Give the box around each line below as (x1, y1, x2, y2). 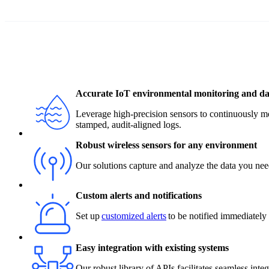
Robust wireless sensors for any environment (76, 140, 257, 151)
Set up (76, 211, 101, 222)
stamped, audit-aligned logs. (76, 119, 181, 130)
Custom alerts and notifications (76, 190, 202, 201)
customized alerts (101, 211, 166, 222)
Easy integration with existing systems (76, 242, 229, 253)
